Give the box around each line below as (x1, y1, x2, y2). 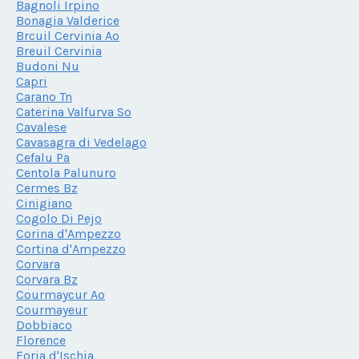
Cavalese (16, 119, 67, 135)
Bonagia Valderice (16, 12, 119, 28)
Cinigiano (16, 195, 72, 211)
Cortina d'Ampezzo (16, 240, 126, 256)
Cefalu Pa (16, 149, 70, 165)
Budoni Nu (16, 58, 79, 74)
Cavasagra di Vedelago (16, 134, 147, 150)
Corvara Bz (16, 271, 78, 287)
